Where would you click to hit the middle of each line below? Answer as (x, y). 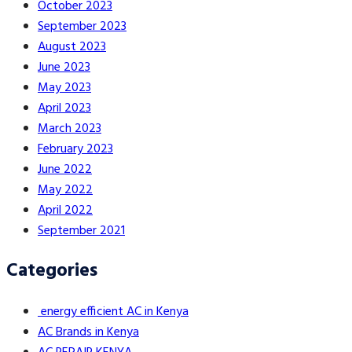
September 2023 (82, 26)
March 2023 (70, 128)
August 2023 (72, 47)
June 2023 (64, 67)
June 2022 (65, 169)
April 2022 (65, 210)
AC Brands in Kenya (88, 333)
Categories (52, 271)
